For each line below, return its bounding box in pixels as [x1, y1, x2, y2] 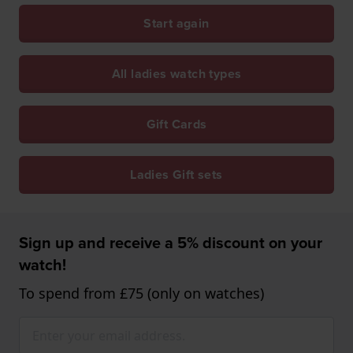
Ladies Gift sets [130, 165, 223, 184]
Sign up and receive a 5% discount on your [19, 230, 322, 254]
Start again [143, 13, 210, 32]
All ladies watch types [111, 64, 242, 83]
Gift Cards [146, 114, 207, 133]
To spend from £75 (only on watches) [19, 283, 264, 303]
